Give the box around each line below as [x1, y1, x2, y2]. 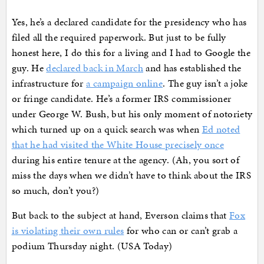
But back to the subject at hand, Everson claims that [11, 208, 230, 223]
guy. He [11, 61, 47, 75]
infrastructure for [11, 76, 87, 91]
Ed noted [202, 122, 240, 137]
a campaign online [86, 76, 163, 91]
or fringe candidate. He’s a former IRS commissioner [11, 91, 232, 106]
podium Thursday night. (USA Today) [11, 239, 173, 253]
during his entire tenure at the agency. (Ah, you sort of [11, 153, 240, 167]
